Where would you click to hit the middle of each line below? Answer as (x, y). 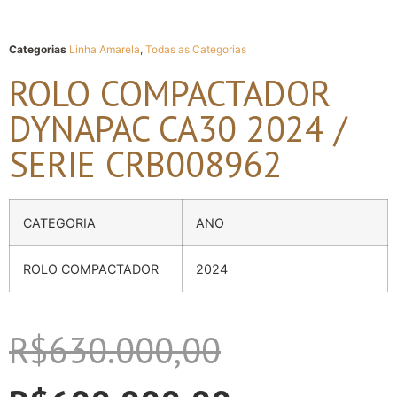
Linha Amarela (105, 50)
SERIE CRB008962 (146, 164)
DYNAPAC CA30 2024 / (178, 129)
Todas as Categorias (196, 50)
